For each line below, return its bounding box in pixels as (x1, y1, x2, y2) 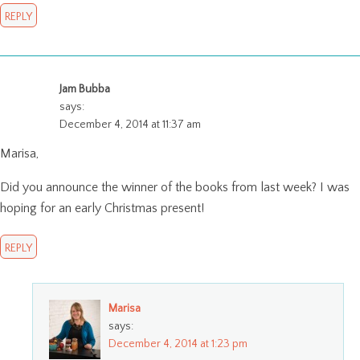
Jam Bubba (59, 83, 110, 96)
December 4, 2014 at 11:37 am (59, 118, 201, 132)
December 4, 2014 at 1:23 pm (108, 337, 247, 351)
